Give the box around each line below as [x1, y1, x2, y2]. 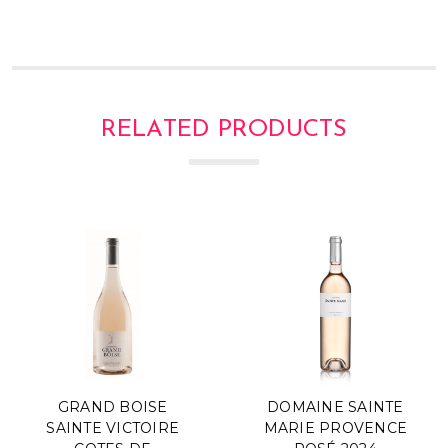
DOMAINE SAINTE [267, 398, 404, 417]
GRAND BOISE [57, 398, 168, 417]
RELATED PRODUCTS [100, 117, 348, 142]
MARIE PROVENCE [263, 419, 407, 438]
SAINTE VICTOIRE [46, 419, 180, 438]
